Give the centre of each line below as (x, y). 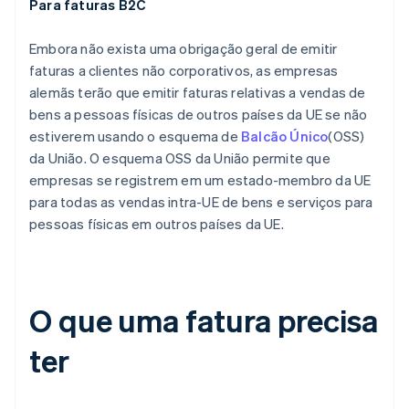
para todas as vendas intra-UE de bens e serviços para (201, 202)
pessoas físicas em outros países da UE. (157, 224)
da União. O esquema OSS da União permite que (180, 158)
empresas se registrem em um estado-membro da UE (200, 180)
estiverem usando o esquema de (135, 136)
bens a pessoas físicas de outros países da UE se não (199, 115)
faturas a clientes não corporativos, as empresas (184, 71)
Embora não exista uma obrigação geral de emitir (184, 49)
